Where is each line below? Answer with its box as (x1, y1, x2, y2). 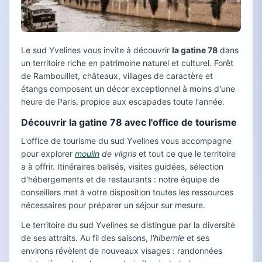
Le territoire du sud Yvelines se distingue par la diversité (21, 220, 235, 230)
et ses (184, 233, 209, 243)
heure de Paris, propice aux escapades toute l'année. (21, 96, 225, 107)
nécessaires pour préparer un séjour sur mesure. (21, 200, 205, 211)
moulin (75, 149, 99, 159)
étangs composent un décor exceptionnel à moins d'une (21, 84, 235, 94)
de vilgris (99, 149, 136, 159)
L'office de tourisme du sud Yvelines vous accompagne (21, 136, 232, 146)
